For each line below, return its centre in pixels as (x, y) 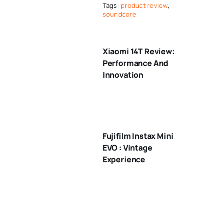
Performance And (135, 63)
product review (144, 5)
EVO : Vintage (127, 148)
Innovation (123, 75)
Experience (124, 159)
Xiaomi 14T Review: (139, 51)
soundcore (119, 14)
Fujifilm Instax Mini (138, 136)
